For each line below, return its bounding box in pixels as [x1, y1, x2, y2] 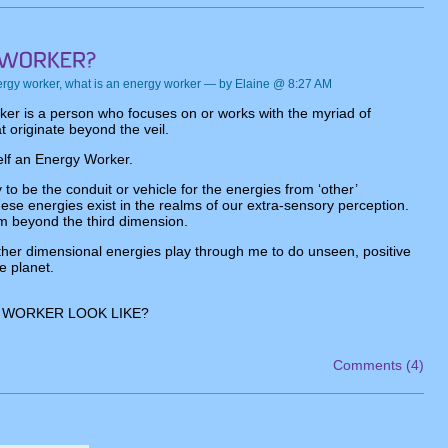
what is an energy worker [65, 77, 201, 91]
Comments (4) [333, 357, 424, 373]
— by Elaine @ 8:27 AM [201, 77, 332, 91]
